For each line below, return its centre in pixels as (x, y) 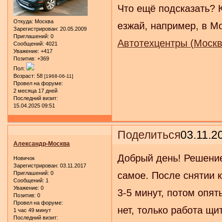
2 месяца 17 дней (35, 91)
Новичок (24, 158)
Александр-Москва (42, 143)
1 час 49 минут (32, 210)
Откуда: (23, 22)
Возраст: (24, 76)
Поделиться (149, 135)
